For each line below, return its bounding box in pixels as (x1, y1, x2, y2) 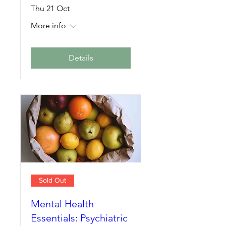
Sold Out (39, 176, 66, 184)
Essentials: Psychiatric (31, 211, 128, 224)
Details (68, 52, 93, 63)
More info (31, 20, 66, 30)
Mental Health (31, 197, 94, 210)
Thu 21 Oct (31, 3, 70, 13)
